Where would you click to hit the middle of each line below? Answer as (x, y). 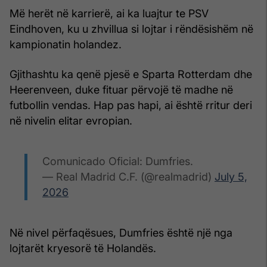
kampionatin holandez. (66, 44)
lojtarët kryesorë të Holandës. (83, 248)
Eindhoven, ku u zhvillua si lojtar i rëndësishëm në (131, 29)
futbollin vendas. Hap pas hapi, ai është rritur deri (131, 105)
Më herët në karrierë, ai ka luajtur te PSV (109, 13)
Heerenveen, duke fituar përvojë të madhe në (121, 89)
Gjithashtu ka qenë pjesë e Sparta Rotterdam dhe (131, 74)
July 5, (231, 176)
